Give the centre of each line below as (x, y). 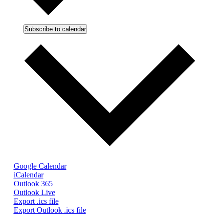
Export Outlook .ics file (50, 210)
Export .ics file (36, 201)
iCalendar (28, 175)
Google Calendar (40, 166)
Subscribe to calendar (55, 29)
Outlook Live (34, 193)
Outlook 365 (33, 184)
